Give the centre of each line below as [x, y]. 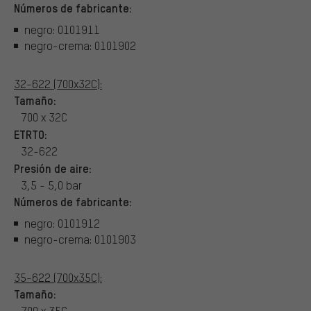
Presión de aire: [53, 168]
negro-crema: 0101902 [80, 46]
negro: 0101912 [62, 224]
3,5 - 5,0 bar [51, 185]
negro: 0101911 [62, 30]
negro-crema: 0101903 [80, 239]
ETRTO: [31, 134]
